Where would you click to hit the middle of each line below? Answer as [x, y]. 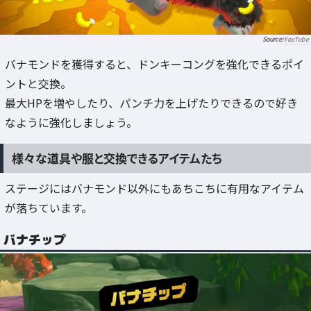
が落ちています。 [49, 207]
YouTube [296, 40]
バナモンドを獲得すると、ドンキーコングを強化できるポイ [154, 64]
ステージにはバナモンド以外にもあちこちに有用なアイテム [154, 188]
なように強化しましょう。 [71, 123]
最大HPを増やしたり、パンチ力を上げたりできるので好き [151, 103]
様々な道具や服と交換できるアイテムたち [117, 158]
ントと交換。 [38, 84]
